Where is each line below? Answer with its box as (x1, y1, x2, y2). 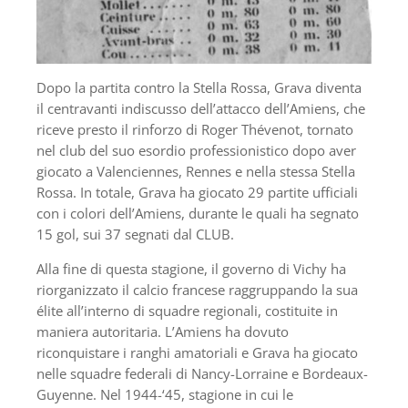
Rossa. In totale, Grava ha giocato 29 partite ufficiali (36, 183, 358, 202)
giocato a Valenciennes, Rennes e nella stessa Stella (36, 162, 355, 181)
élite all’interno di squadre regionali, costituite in (36, 301, 338, 321)
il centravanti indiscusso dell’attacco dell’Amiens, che (36, 99, 365, 118)
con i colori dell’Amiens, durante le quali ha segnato (36, 204, 359, 223)
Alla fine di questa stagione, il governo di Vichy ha (36, 260, 346, 279)
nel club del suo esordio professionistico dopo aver (36, 141, 356, 160)
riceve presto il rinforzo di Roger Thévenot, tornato (36, 120, 353, 139)
